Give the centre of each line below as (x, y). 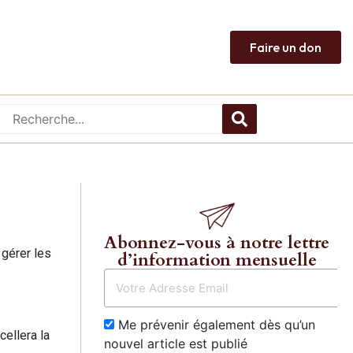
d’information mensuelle (217, 260)
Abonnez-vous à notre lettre (217, 242)
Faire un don (286, 47)
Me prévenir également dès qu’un (215, 324)
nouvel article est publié (176, 343)
